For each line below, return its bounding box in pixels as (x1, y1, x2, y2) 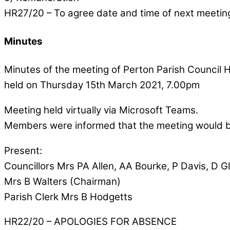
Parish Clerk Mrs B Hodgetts (4, 190, 132, 203)
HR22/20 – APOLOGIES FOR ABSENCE (4, 216, 177, 228)
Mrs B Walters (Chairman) (4, 175, 121, 187)
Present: (4, 144, 42, 157)
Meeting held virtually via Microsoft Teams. (4, 104, 198, 116)
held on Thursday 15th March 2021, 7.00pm (4, 79, 200, 91)
